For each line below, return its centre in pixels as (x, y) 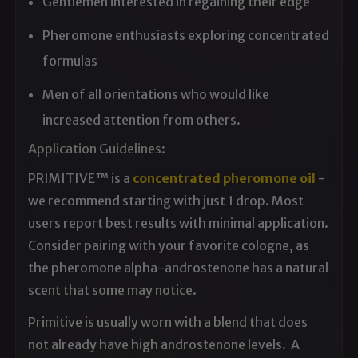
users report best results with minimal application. (179, 223)
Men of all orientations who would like (156, 94)
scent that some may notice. (114, 290)
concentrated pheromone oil (225, 178)
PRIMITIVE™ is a (81, 178)
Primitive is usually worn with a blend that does (168, 322)
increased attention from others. (142, 119)
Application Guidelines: (97, 148)
